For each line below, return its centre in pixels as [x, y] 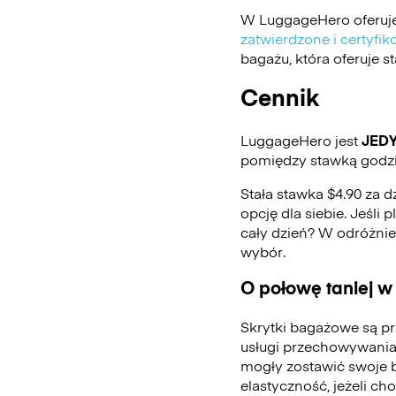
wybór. [265, 251]
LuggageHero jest [301, 139]
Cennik [280, 96]
